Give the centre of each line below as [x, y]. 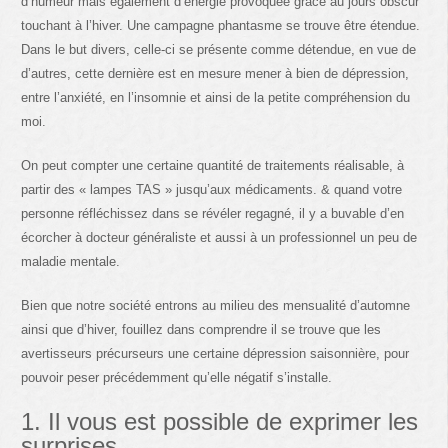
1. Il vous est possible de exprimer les [220, 422]
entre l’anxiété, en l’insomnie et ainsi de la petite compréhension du [216, 98]
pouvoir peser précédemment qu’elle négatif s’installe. [177, 378]
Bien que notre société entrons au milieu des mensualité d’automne [216, 306]
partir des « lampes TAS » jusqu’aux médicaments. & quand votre [212, 190]
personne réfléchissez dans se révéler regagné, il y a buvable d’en [213, 214]
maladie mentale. [71, 262]
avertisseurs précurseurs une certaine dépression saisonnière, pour [215, 354]
